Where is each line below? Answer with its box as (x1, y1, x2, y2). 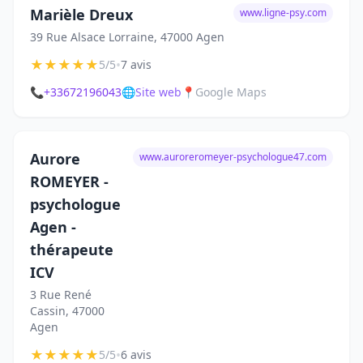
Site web (135, 84, 181, 100)
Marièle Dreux (30, 5, 133, 24)
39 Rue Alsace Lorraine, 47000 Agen (30, 29, 224, 45)
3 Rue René (30, 287, 92, 302)
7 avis (121, 57, 152, 72)
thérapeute (30, 240, 113, 259)
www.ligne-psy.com (240, 6, 327, 19)
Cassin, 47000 (30, 303, 105, 318)
